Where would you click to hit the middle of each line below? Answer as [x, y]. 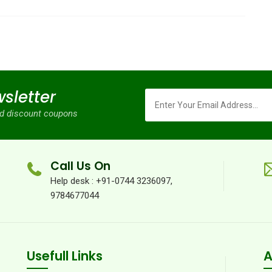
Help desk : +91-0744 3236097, [111, 181]
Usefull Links [65, 256]
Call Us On [80, 166]
